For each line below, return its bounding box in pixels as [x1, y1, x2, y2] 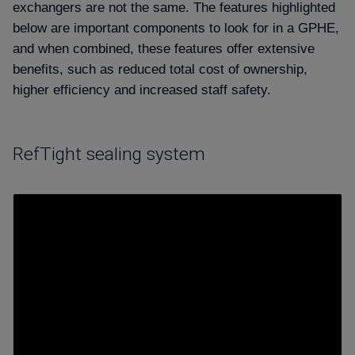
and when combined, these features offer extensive [13, 40, 315, 56]
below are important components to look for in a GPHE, [13, 19, 339, 36]
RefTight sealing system [13, 143, 205, 166]
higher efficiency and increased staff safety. [13, 81, 271, 97]
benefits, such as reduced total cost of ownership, [13, 60, 307, 77]
